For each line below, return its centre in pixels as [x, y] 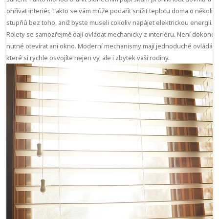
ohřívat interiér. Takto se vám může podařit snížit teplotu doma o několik [111, 11]
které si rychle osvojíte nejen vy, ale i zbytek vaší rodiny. [88, 57]
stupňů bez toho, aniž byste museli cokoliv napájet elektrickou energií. [110, 22]
